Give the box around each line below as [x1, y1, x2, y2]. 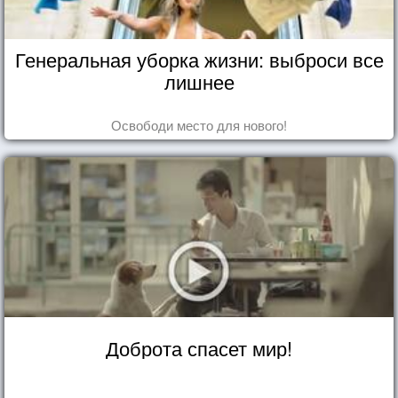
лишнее [163, 67, 235, 95]
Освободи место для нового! [111, 115, 287, 134]
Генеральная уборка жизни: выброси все [14, 44, 384, 73]
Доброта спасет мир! [106, 333, 292, 362]
